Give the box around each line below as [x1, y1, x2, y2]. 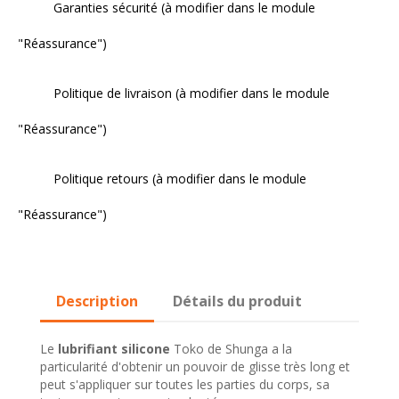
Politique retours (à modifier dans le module [53, 170, 306, 188]
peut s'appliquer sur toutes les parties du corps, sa [40, 376, 330, 394]
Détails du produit [173, 291, 303, 312]
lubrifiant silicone [54, 340, 174, 358]
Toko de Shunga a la [174, 340, 292, 358]
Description [56, 291, 138, 312]
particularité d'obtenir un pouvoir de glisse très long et [40, 358, 350, 376]
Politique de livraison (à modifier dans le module [53, 85, 330, 102]
